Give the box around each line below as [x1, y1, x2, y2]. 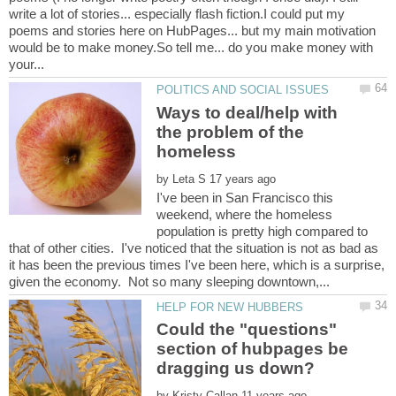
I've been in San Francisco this [156, 189, 334, 205]
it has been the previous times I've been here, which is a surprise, [9, 256, 385, 272]
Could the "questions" [156, 319, 338, 339]
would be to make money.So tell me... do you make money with [9, 40, 373, 56]
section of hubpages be [156, 339, 349, 358]
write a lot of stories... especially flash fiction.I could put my [9, 6, 345, 22]
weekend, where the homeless [156, 206, 333, 222]
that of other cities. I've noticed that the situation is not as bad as [9, 240, 378, 255]
